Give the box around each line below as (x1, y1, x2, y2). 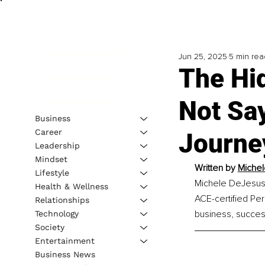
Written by (194, 162, 238, 174)
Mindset (34, 154, 67, 164)
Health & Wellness (34, 181, 108, 191)
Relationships (34, 195, 89, 205)
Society (34, 222, 64, 232)
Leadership (34, 140, 80, 150)
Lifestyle (34, 167, 69, 177)
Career (34, 127, 62, 137)
